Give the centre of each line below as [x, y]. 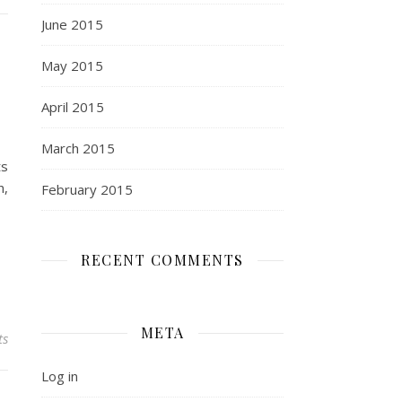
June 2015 [72, 24]
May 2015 [72, 66]
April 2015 [73, 107]
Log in [60, 376]
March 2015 [78, 148]
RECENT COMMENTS [162, 260]
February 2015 [87, 189]
